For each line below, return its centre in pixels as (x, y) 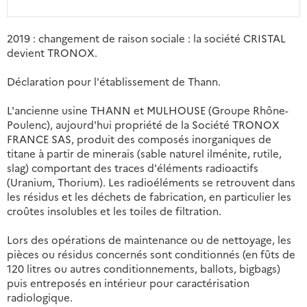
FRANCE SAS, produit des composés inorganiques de (139, 139)
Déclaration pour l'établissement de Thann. (114, 82)
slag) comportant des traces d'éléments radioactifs (133, 168)
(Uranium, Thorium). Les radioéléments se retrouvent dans (151, 182)
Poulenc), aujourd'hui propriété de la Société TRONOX (143, 125)
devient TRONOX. (52, 53)
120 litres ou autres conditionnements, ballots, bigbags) (144, 269)
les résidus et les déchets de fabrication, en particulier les (149, 197)
